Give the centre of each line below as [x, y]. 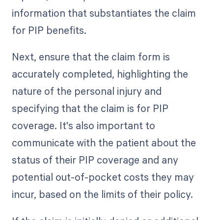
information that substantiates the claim [104, 13]
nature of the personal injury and [86, 91]
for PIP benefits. [49, 30]
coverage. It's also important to [83, 125]
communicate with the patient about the [104, 143]
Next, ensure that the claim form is [91, 57]
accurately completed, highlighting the [100, 74]
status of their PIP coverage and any [95, 160]
